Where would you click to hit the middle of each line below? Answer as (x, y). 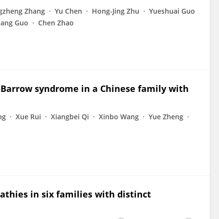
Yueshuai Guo (172, 11)
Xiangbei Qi (70, 117)
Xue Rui (28, 117)
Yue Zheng (166, 117)
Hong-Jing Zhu (116, 11)
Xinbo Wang (119, 117)
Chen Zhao (56, 23)
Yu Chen (68, 11)
